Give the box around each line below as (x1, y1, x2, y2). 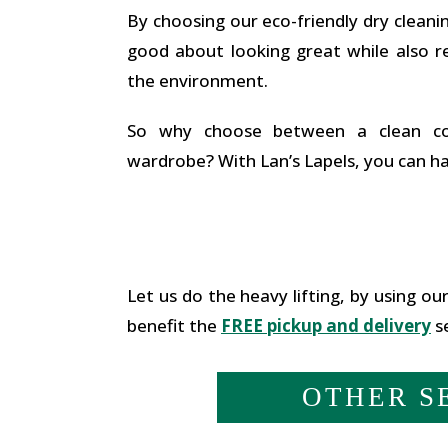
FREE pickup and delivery (221, 314, 431, 338)
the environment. (127, 68, 268, 92)
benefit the (127, 314, 221, 338)
